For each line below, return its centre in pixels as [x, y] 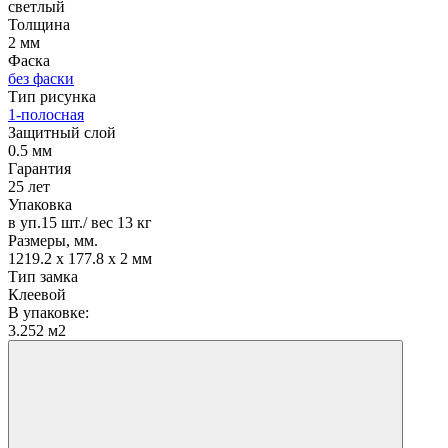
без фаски [41, 78]
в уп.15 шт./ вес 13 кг [80, 222]
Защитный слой [62, 132]
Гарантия [39, 168]
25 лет [29, 186]
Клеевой [37, 294]
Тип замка [43, 276]
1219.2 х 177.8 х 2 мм [80, 258]
